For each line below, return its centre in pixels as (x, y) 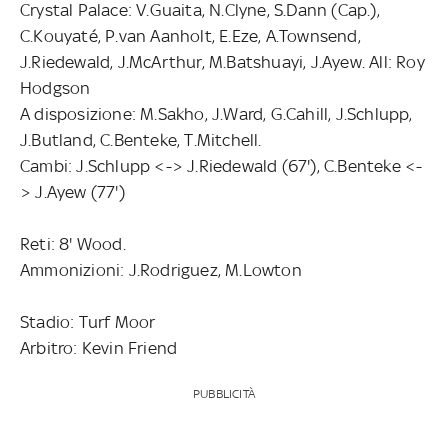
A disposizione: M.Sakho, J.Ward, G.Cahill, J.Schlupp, (216, 113)
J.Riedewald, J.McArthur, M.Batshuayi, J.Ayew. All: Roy (222, 61)
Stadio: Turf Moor (88, 321)
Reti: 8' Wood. (73, 243)
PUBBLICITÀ (223, 393)
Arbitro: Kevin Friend (99, 347)
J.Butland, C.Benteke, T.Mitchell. (141, 139)
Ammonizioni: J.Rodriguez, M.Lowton (161, 269)
